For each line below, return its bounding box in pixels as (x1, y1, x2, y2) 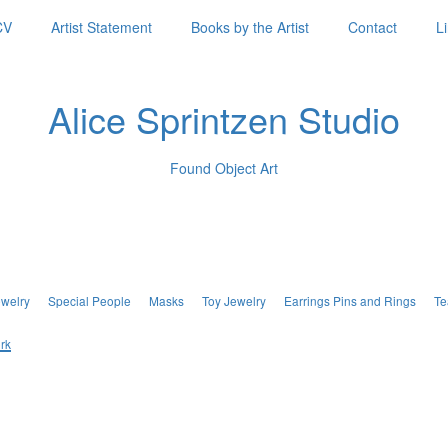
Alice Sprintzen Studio (48, 93, 400, 144)
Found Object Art (170, 157, 278, 178)
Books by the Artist (191, 17, 309, 37)
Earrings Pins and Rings (283, 292, 416, 309)
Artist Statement (51, 17, 152, 37)
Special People (47, 292, 131, 309)
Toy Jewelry (201, 292, 266, 309)
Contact (348, 17, 397, 37)
